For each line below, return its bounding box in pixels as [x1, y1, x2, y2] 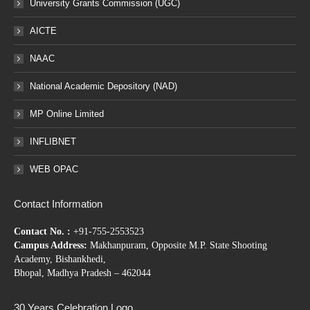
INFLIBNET [30, 136, 76, 147]
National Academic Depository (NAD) [30, 81, 177, 91]
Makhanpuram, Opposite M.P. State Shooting [90, 240, 267, 250]
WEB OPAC [30, 164, 78, 174]
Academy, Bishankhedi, [14, 254, 106, 264]
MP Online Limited [30, 109, 104, 119]
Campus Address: [14, 240, 90, 250]
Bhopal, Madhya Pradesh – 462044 [14, 268, 151, 278]
